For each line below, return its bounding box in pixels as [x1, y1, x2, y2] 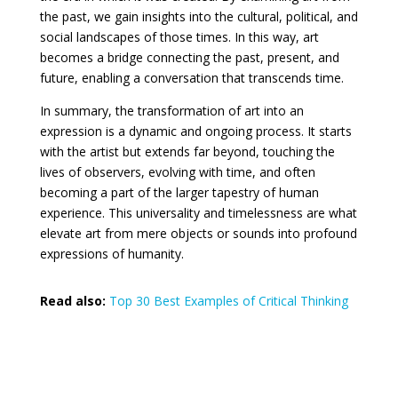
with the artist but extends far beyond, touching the [39, 143, 335, 161]
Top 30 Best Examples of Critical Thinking [108, 292, 348, 310]
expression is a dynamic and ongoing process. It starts [39, 123, 352, 140]
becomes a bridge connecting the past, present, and [39, 49, 339, 67]
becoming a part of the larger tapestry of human [39, 184, 319, 202]
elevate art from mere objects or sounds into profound [39, 225, 357, 243]
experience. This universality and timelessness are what [39, 204, 357, 222]
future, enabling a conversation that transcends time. [39, 69, 344, 87]
